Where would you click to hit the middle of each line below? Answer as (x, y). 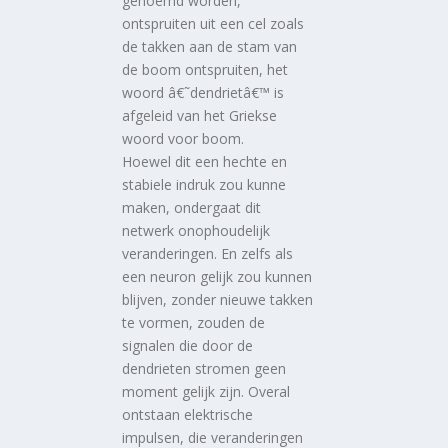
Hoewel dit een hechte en (205, 161)
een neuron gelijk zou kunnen (217, 276)
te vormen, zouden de (194, 322)
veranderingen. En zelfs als (208, 253)
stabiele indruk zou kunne (204, 184)
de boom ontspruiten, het (205, 69)
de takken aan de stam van (210, 46)
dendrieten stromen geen (204, 368)
